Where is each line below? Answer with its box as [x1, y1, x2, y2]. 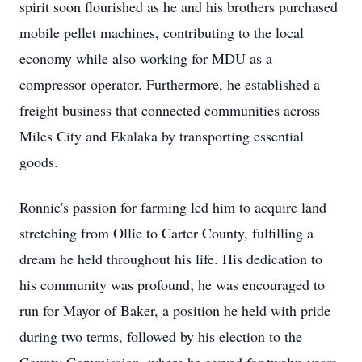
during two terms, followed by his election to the [19, 326, 302, 346]
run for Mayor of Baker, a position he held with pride [19, 301, 330, 320]
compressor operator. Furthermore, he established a [19, 74, 320, 94]
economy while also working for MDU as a [19, 48, 272, 68]
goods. [19, 152, 58, 171]
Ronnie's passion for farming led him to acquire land [19, 197, 326, 217]
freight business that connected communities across [19, 100, 320, 120]
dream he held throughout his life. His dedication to [19, 249, 322, 268]
